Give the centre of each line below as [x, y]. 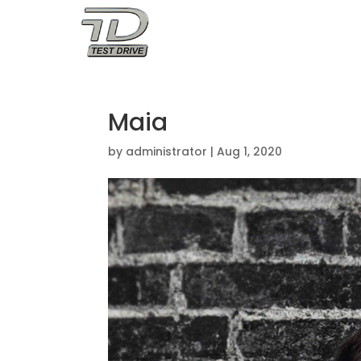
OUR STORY [248, 32]
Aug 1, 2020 [250, 151]
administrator [167, 151]
